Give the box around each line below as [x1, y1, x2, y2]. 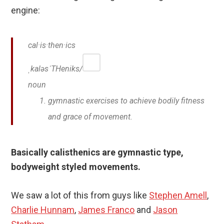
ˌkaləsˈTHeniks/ [28, 64, 83, 74]
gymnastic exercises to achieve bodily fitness [48, 96, 205, 106]
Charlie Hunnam [11, 204, 75, 215]
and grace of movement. [48, 112, 133, 122]
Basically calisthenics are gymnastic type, [11, 147, 184, 158]
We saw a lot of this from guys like [11, 190, 149, 201]
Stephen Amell [149, 190, 207, 201]
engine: [11, 5, 40, 16]
